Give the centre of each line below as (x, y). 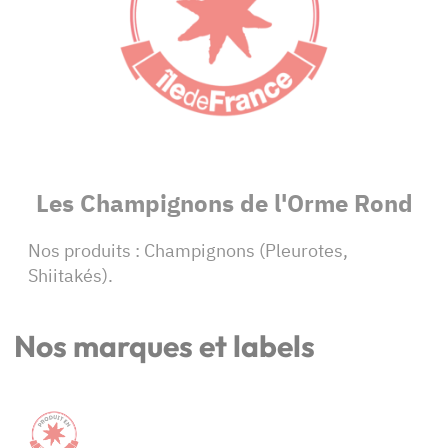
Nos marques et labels (164, 346)
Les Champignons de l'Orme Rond (224, 203)
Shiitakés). (70, 276)
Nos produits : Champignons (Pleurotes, (188, 251)
